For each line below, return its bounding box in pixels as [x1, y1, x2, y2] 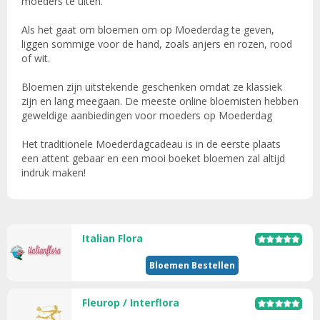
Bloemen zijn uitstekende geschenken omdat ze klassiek [21, 79, 282, 94]
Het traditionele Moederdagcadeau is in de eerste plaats [21, 136, 281, 151]
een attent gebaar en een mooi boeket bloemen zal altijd [21, 151, 285, 165]
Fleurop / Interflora [82, 296, 179, 309]
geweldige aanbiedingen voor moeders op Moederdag [21, 108, 272, 122]
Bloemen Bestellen [149, 259, 235, 271]
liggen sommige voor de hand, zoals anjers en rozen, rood [21, 36, 292, 51]
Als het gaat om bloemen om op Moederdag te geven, [21, 22, 274, 36]
